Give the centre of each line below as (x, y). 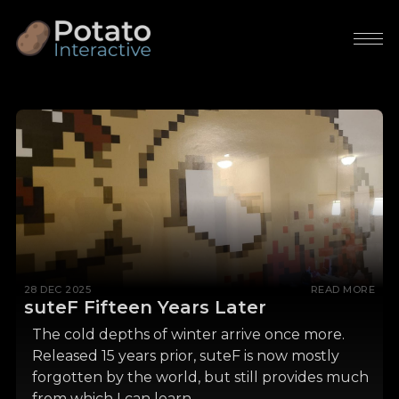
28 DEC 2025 (57, 290)
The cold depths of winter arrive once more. (188, 334)
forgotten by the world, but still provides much (200, 377)
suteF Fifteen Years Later (145, 308)
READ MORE (343, 290)
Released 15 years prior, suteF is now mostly (185, 355)
